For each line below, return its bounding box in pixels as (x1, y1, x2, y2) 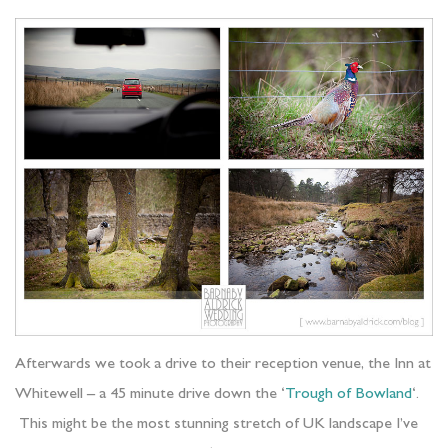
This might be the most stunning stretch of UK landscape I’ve (15, 417, 418, 434)
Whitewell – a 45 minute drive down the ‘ (15, 387, 285, 404)
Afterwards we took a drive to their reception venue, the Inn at (15, 357, 431, 374)
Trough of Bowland (285, 387, 412, 404)
